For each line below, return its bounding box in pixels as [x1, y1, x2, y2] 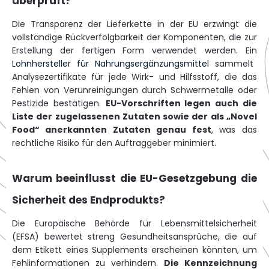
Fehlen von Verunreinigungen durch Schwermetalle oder [12, 84, 257, 96]
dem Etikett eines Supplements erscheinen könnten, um [12, 244, 257, 256]
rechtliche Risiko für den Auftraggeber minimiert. [12, 137, 216, 149]
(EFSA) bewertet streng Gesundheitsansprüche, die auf [12, 231, 257, 243]
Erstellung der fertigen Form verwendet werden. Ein [12, 44, 257, 56]
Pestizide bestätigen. [12, 97, 106, 109]
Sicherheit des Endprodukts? [12, 193, 165, 207]
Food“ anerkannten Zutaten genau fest [12, 124, 211, 136]
